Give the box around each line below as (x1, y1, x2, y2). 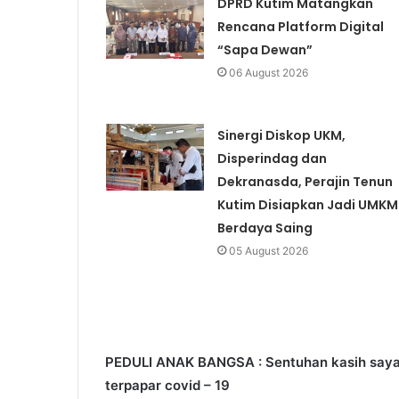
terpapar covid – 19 (105, 377, 230, 395)
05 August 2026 (228, 244, 308, 258)
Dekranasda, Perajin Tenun (216, 173, 393, 191)
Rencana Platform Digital (216, 18, 384, 37)
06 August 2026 (228, 66, 308, 80)
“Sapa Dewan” (216, 41, 313, 60)
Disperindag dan (216, 150, 327, 168)
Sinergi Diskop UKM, (216, 126, 346, 145)
